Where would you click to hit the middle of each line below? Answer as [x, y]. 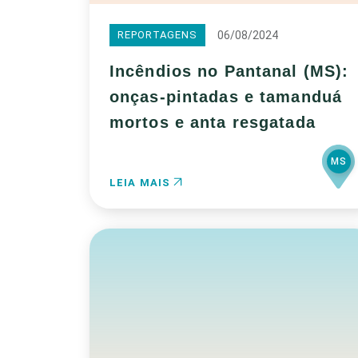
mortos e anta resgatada [213, 122]
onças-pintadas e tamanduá [226, 97]
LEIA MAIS [142, 183]
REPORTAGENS [158, 35]
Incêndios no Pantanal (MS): [229, 71]
